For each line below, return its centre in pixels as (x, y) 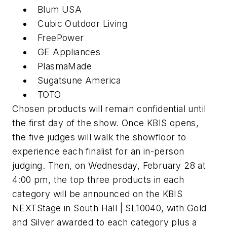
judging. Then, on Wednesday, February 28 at (109, 166)
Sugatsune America (79, 81)
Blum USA (60, 10)
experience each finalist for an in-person (98, 152)
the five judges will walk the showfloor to (99, 137)
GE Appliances (69, 52)
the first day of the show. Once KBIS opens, (106, 123)
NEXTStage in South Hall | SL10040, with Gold (109, 208)
